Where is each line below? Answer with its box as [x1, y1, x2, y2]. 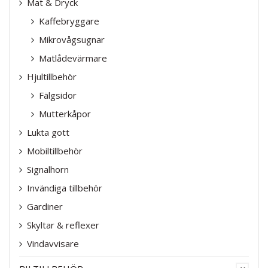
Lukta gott [27, 126, 69, 138]
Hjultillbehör [27, 70, 77, 83]
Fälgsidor [39, 89, 77, 101]
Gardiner [27, 200, 63, 212]
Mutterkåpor [39, 107, 91, 120]
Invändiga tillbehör [27, 181, 102, 194]
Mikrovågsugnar [39, 33, 105, 45]
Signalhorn [27, 163, 69, 175]
